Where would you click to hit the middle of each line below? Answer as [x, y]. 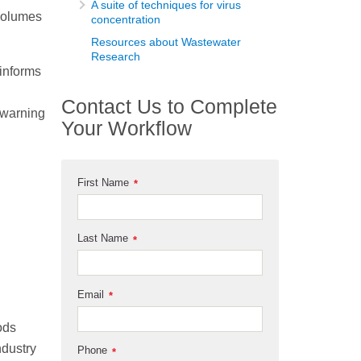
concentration [126, 20]
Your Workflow [127, 129]
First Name [103, 182]
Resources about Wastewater [166, 42]
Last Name [103, 239]
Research [116, 57]
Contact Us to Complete [169, 107]
